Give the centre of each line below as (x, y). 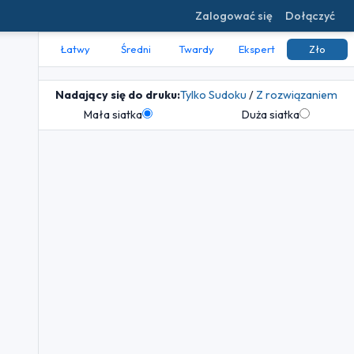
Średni (136, 49)
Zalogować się (234, 15)
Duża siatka (270, 115)
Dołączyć (310, 15)
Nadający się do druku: (118, 95)
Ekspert (257, 49)
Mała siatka (113, 115)
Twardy (196, 49)
